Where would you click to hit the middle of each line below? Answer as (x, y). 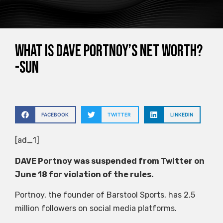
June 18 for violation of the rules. (84, 174)
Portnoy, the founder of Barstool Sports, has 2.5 (105, 195)
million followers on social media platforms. (96, 208)
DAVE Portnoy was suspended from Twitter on (110, 161)
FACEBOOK (55, 115)
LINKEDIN (181, 115)
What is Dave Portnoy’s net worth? (109, 52)
